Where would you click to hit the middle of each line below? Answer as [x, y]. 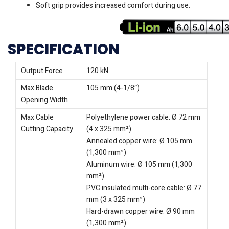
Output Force [42, 71]
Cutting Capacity [47, 129]
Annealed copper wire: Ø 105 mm [139, 141]
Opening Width [44, 100]
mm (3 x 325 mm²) [116, 200]
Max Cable [37, 118]
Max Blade [37, 88]
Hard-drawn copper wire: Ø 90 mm [141, 212]
